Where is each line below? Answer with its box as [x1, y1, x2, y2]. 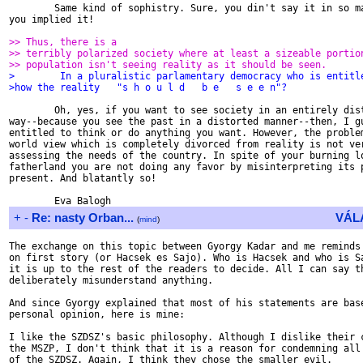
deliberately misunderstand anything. [9, 275, 213, 286]
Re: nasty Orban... [32, 211, 134, 224]
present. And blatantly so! [9, 173, 156, 184]
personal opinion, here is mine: [9, 309, 185, 320]
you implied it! [9, 14, 94, 25]
